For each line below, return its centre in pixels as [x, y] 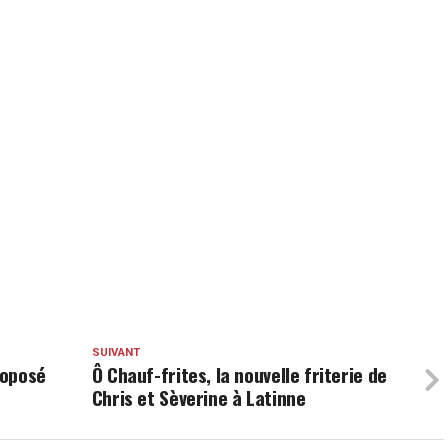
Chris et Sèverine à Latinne [198, 397]
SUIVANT [115, 352]
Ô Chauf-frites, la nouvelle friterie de [239, 374]
